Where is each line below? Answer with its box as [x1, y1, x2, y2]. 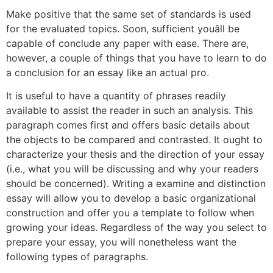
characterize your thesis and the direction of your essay [6, 148, 264, 161]
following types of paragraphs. [6, 250, 148, 263]
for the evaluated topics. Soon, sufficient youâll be [6, 22, 239, 35]
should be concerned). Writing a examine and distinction [6, 177, 266, 190]
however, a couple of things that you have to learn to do [6, 51, 267, 64]
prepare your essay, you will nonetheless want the [6, 236, 236, 249]
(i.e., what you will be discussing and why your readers [6, 163, 258, 175]
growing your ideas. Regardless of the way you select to [6, 221, 267, 234]
